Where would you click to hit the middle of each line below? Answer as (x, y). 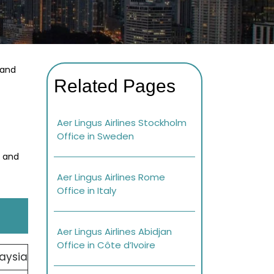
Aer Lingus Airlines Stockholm (122, 123)
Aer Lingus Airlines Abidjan (114, 232)
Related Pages (115, 86)
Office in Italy (87, 191)
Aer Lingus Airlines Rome (111, 177)
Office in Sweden (95, 136)
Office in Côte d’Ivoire (106, 245)
